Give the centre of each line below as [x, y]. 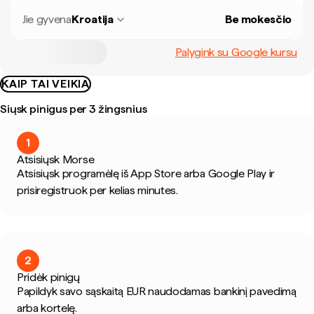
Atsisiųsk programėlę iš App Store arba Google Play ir [146, 173]
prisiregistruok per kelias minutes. [97, 190]
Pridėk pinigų [48, 277]
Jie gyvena [47, 19]
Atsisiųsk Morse [56, 159]
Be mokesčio [258, 19]
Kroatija [92, 19]
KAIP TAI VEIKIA [46, 84]
